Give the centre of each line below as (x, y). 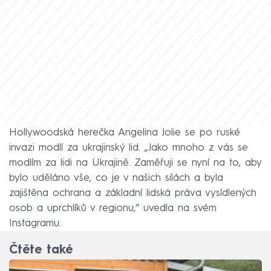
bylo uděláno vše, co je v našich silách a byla (116, 178)
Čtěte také (41, 251)
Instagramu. (35, 223)
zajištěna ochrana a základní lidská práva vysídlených (133, 193)
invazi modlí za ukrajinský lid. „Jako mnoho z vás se (129, 148)
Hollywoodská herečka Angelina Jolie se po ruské (125, 132)
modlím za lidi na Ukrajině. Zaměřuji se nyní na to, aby (135, 163)
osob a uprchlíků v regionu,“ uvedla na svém (113, 208)
